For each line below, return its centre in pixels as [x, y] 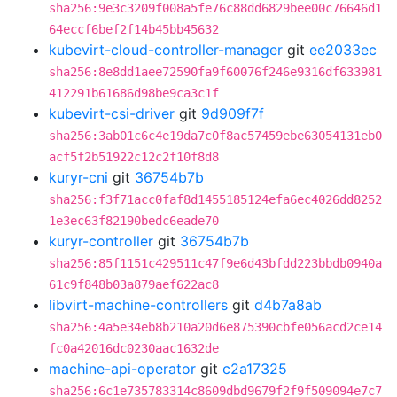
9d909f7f [233, 113]
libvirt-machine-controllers [138, 305]
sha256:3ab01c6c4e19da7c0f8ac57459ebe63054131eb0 [215, 136]
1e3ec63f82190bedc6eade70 [134, 221]
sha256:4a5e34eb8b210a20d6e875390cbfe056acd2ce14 [215, 327]
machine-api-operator [122, 369]
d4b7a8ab [288, 305]
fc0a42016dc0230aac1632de [134, 348]
